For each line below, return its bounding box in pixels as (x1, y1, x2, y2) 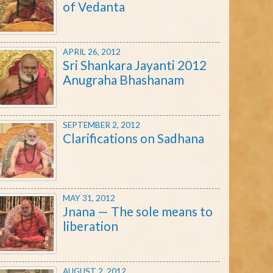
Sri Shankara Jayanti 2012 (63, 57, 207, 73)
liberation (63, 218, 118, 233)
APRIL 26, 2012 (63, 46, 121, 57)
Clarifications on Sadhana (63, 130, 204, 146)
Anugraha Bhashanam (63, 71, 184, 87)
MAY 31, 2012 (63, 193, 115, 203)
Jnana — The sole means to (63, 203, 213, 219)
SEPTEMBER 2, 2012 (63, 119, 140, 130)
